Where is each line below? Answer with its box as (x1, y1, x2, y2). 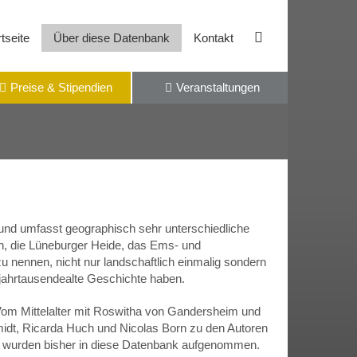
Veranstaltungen (175, 80, 260, 94)
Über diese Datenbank (53, 31, 170, 45)
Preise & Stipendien (10, 80, 113, 94)
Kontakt (193, 31, 233, 45)
